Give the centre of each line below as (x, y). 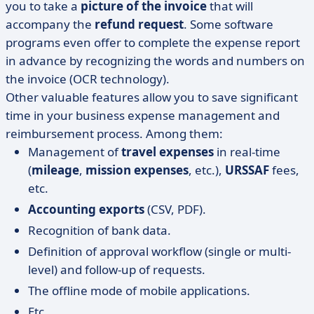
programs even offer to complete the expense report (153, 42)
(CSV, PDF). (175, 209)
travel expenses (168, 152)
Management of (75, 152)
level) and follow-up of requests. (117, 269)
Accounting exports (86, 209)
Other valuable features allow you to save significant (152, 97)
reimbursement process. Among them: (114, 134)
